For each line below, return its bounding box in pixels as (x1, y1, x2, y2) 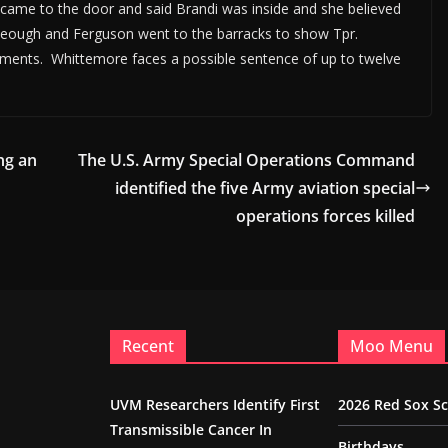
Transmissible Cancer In (110, 420, 272, 440)
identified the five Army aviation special (115, 177, 415, 200)
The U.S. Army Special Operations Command (78, 149, 415, 172)
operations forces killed (236, 205, 415, 228)
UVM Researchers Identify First (110, 395, 320, 415)
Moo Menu (350, 335, 433, 358)
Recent (122, 335, 174, 358)
